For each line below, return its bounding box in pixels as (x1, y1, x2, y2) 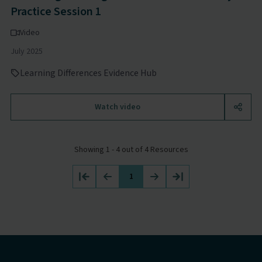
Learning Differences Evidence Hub (19, 67, 157, 80)
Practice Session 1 (10, 4, 101, 20)
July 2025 (10, 46, 43, 57)
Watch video (95, 101, 140, 113)
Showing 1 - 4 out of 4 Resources (74, 144, 188, 156)
